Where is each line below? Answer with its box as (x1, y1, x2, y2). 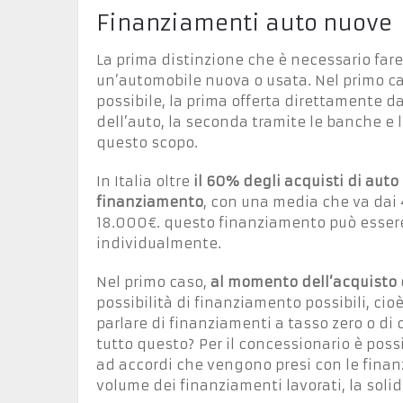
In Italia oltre (96, 172, 193, 190)
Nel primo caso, (96, 273, 210, 291)
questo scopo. (96, 133, 198, 151)
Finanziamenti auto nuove (96, 9, 392, 37)
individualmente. (96, 234, 221, 252)
